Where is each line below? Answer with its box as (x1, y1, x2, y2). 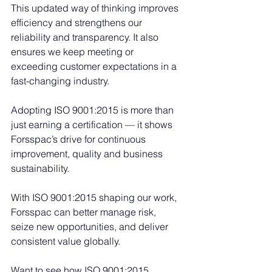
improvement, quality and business (11, 147, 165, 160)
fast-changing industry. (11, 74, 109, 87)
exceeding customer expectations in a (11, 59, 179, 72)
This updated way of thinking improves (11, 1, 181, 14)
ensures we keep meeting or (11, 45, 136, 58)
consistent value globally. (11, 234, 120, 247)
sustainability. (11, 161, 69, 174)
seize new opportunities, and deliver (11, 220, 171, 233)
